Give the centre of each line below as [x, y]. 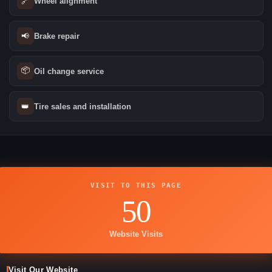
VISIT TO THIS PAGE [136, 186]
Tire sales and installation [82, 106]
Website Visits [136, 235]
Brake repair [56, 36]
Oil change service [69, 71]
